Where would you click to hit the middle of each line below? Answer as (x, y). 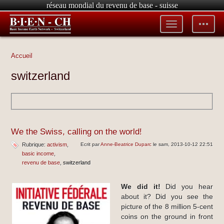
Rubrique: (34, 144)
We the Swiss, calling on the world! (76, 131)
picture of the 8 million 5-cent (167, 206)
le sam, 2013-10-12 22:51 (182, 144)
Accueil (21, 56)
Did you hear (187, 186)
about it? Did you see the (167, 196)
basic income (38, 153)
